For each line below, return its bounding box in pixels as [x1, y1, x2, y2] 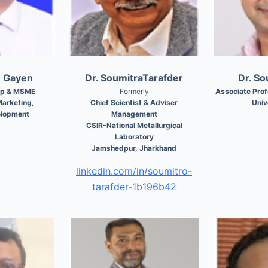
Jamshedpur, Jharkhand [92, 143, 176, 153]
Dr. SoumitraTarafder [85, 71, 183, 84]
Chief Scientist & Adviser [90, 98, 178, 107]
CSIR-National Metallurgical [86, 120, 182, 130]
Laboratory [114, 132, 154, 141]
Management [111, 109, 157, 118]
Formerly [119, 86, 149, 96]
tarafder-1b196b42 [92, 180, 176, 193]
